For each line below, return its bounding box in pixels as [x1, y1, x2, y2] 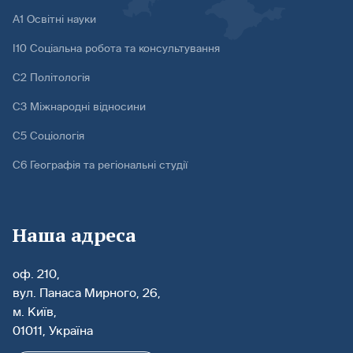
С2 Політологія [13, 72, 90, 84]
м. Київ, [13, 305, 57, 319]
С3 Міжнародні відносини [13, 101, 146, 113]
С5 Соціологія [13, 130, 84, 143]
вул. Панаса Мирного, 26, [13, 286, 161, 300]
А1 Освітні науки [13, 13, 96, 26]
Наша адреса [13, 222, 136, 248]
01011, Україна [13, 324, 93, 338]
